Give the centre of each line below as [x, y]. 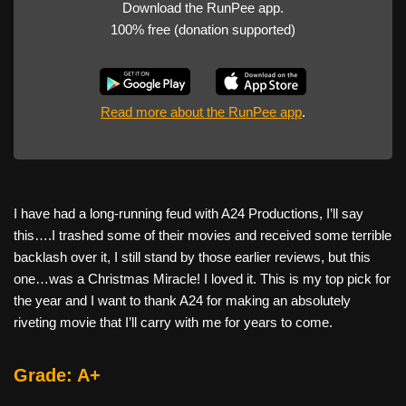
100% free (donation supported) [203, 29]
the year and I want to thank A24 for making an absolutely [182, 300]
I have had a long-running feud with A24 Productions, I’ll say [188, 213]
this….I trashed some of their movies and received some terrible [203, 235]
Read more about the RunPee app [201, 111]
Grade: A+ [57, 375]
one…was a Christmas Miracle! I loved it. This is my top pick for [202, 278]
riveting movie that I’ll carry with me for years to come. [173, 322]
